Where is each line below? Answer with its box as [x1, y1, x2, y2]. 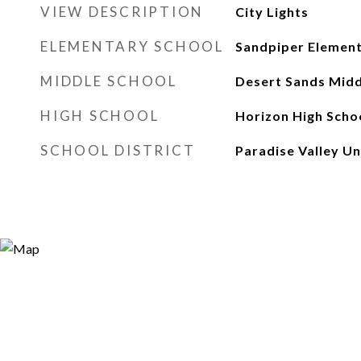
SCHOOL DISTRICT [40, 142, 196, 159]
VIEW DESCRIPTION [40, 3, 204, 20]
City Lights [234, 4, 309, 19]
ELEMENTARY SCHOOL [40, 38, 224, 55]
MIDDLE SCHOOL [40, 73, 177, 89]
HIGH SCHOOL [40, 107, 160, 124]
